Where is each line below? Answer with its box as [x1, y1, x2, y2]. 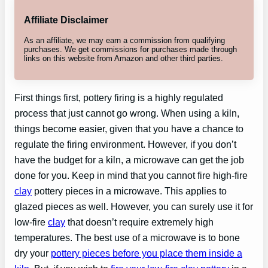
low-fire [14, 216, 48, 227]
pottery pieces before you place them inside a [51, 247, 242, 258]
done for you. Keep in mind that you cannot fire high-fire [14, 169, 248, 181]
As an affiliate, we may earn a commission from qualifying [24, 35, 225, 45]
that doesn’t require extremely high [65, 216, 214, 227]
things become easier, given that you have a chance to [14, 123, 243, 134]
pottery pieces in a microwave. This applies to [32, 185, 227, 196]
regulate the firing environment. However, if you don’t [14, 138, 236, 150]
